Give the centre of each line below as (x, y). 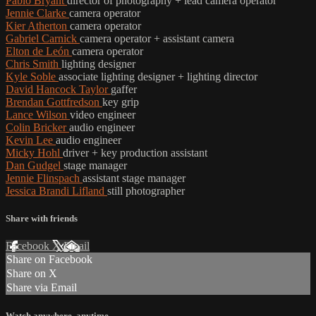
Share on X (32, 274)
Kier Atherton (38, 25)
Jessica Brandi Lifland (56, 190)
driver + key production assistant (135, 152)
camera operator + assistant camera (157, 38)
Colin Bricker (37, 127)
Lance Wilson (38, 114)
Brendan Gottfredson (54, 102)
